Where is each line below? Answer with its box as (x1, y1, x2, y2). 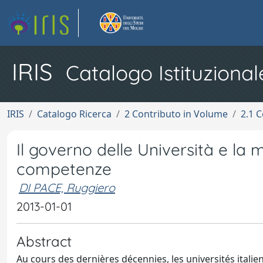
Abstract (16, 232, 72, 250)
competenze (16, 159, 112, 179)
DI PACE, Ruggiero (19, 180, 115, 195)
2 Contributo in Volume (124, 107, 228, 120)
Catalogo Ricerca (37, 107, 112, 120)
